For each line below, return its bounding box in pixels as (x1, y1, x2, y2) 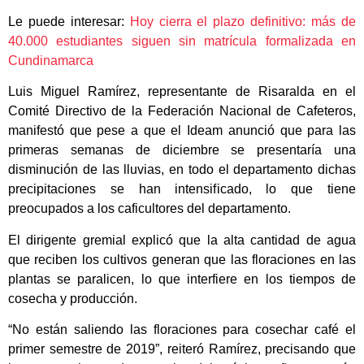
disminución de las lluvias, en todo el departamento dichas (8, 162, 356, 177)
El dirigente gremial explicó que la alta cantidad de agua (8, 232, 356, 247)
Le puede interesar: (8, 15, 130, 28)
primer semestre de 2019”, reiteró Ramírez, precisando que (8, 342, 356, 357)
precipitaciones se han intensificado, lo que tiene (8, 182, 356, 197)
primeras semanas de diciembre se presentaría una (8, 143, 356, 158)
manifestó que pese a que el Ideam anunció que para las (8, 123, 356, 138)
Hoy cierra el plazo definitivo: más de (129, 15, 357, 28)
